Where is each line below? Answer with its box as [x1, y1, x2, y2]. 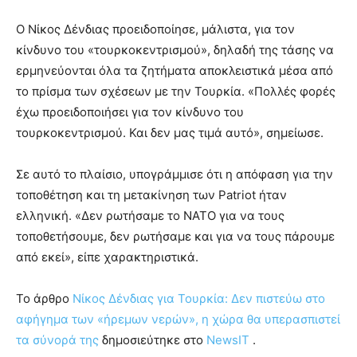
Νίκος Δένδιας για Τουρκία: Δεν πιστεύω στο [73, 290, 325, 306]
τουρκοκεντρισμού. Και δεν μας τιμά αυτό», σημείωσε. [16, 124, 324, 140]
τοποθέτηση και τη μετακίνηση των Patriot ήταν [16, 186, 287, 202]
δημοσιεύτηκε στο [99, 331, 206, 347]
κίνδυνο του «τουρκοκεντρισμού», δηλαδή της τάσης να [16, 41, 334, 57]
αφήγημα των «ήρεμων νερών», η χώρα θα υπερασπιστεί [16, 311, 340, 327]
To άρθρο [16, 290, 73, 306]
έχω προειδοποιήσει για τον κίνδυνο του [16, 104, 244, 120]
